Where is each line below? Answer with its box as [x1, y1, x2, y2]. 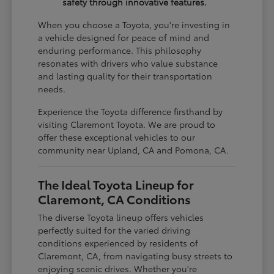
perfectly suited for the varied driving [38, 223, 191, 236]
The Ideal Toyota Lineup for [38, 175, 194, 193]
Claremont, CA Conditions [38, 190, 191, 207]
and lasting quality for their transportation [38, 69, 213, 82]
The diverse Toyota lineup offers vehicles [38, 210, 204, 223]
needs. [38, 82, 66, 95]
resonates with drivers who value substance [38, 56, 218, 69]
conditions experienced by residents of [38, 236, 199, 249]
